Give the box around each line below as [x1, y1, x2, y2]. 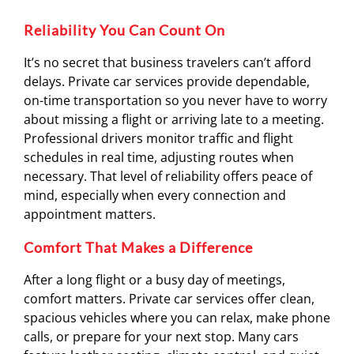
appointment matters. [24, 205, 156, 223]
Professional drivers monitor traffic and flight [24, 130, 293, 147]
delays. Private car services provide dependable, [24, 73, 310, 90]
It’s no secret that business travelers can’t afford [24, 54, 311, 71]
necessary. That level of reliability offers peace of [24, 168, 312, 185]
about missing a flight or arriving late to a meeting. [24, 111, 324, 128]
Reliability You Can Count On [24, 21, 225, 39]
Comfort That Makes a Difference [24, 239, 253, 256]
